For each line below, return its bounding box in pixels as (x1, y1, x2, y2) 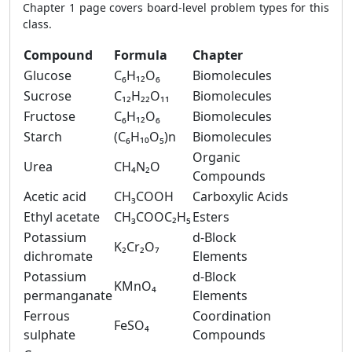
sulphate (24, 326, 75, 343)
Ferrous (24, 307, 70, 324)
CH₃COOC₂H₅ (114, 208, 191, 225)
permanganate (24, 287, 112, 304)
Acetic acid (24, 188, 86, 205)
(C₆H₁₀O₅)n (114, 128, 176, 145)
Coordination (192, 307, 271, 324)
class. (23, 16, 52, 31)
